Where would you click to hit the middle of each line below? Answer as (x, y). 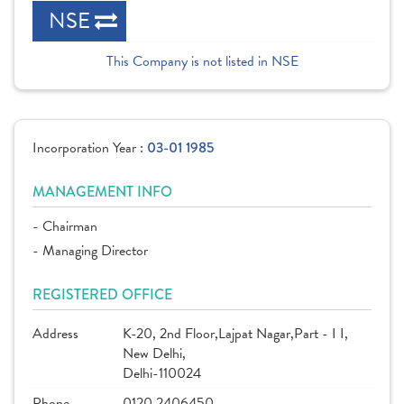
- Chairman (65, 226)
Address (55, 334)
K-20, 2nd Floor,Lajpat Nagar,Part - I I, (235, 334)
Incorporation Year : (90, 148)
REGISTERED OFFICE (102, 294)
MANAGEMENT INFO (102, 192)
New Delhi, (154, 353)
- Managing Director (90, 251)
